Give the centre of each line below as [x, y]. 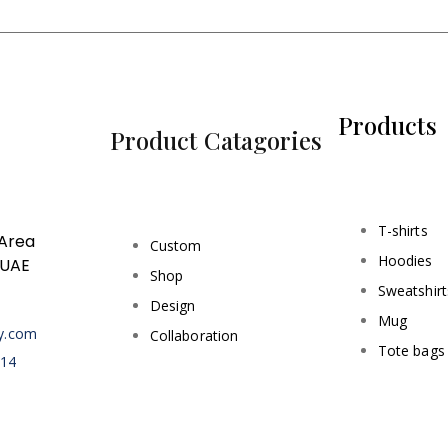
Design [173, 305]
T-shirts [403, 230]
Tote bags [411, 350]
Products [387, 125]
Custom [176, 245]
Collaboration [194, 335]
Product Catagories [216, 140]
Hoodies [405, 260]
